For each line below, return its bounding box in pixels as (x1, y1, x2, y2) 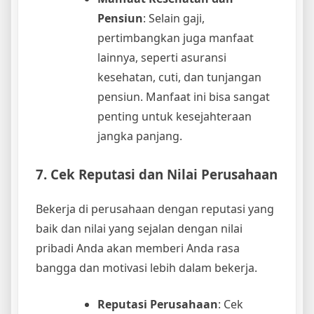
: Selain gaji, (143, 11, 205, 27)
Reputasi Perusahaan (97, 296, 218, 313)
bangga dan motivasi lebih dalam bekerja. (36, 260, 257, 276)
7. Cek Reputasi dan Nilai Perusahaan (36, 165, 278, 184)
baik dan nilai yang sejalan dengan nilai (36, 221, 243, 237)
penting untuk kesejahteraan (97, 109, 252, 125)
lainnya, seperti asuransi (97, 50, 226, 66)
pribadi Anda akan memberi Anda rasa (36, 240, 240, 257)
